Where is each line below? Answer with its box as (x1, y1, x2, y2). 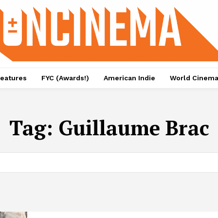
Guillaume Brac (58, 114, 209, 142)
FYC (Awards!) (41, 74, 89, 82)
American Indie (103, 74, 155, 82)
